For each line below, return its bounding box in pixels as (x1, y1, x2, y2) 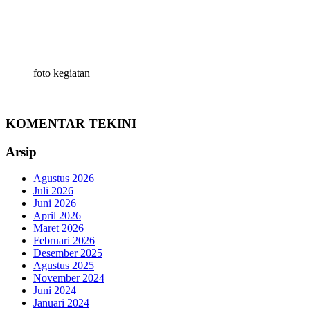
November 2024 (33, 272, 104, 284)
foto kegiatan (33, 67, 90, 80)
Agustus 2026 (33, 172, 94, 185)
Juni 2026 (33, 197, 76, 210)
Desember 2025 (33, 247, 102, 259)
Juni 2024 (33, 284, 76, 297)
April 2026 (33, 210, 81, 222)
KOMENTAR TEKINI (6, 116, 136, 131)
